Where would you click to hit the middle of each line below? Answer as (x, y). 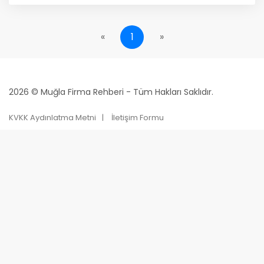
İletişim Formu (138, 118)
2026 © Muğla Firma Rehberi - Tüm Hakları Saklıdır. (111, 92)
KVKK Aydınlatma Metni (52, 118)
